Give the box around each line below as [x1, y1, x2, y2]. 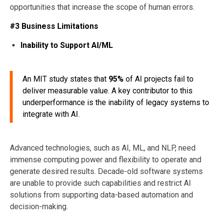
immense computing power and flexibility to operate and [10, 154, 201, 164]
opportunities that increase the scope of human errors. [10, 2, 195, 12]
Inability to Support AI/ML [21, 40, 113, 50]
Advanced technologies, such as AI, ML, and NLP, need [10, 143, 196, 153]
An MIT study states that [22, 74, 109, 84]
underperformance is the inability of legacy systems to [22, 97, 209, 107]
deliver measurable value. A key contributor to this [22, 86, 193, 95]
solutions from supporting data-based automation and [10, 190, 193, 199]
